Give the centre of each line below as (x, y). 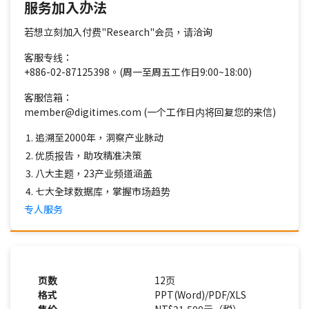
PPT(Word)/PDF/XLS (200, 295)
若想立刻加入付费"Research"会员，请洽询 (118, 32)
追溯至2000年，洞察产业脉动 (99, 137)
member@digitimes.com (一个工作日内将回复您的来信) (150, 112)
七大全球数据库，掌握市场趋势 (103, 191)
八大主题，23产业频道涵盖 (94, 173)
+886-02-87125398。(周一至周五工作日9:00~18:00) (138, 72)
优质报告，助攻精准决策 (88, 155)
